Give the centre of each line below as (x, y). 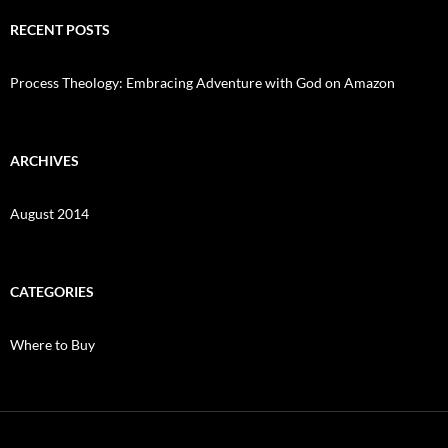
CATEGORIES (52, 292)
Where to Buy (52, 345)
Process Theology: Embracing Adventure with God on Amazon (202, 83)
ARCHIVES (44, 161)
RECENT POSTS (60, 30)
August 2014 (49, 214)
